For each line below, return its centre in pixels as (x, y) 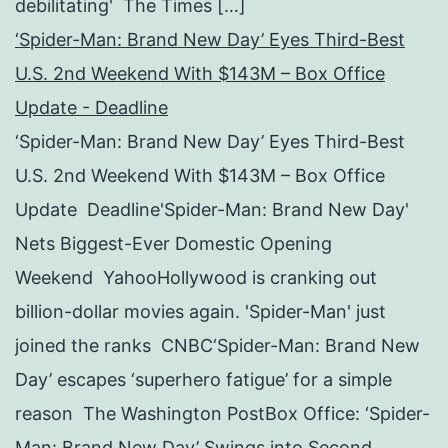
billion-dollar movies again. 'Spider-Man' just (200, 312)
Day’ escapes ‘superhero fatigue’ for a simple (203, 380)
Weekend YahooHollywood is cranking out (196, 278)
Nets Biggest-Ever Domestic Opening (173, 244)
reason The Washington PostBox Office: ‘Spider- (222, 414)
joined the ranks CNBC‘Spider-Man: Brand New (217, 346)
